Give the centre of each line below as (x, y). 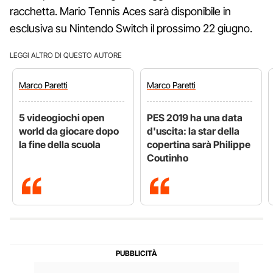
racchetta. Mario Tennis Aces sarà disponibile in (120, 11)
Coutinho (168, 158)
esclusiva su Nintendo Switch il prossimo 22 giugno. (131, 28)
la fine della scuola (60, 144)
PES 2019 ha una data (195, 117)
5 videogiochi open (62, 117)
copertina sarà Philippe (199, 144)
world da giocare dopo (69, 131)
